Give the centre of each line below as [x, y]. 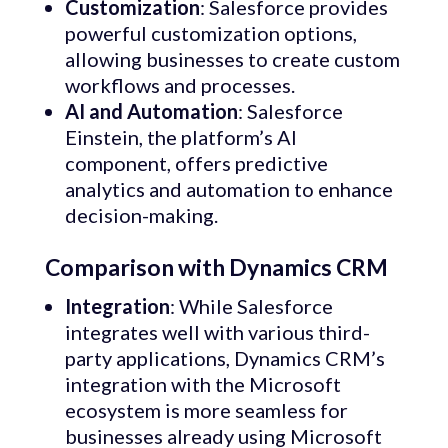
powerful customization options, [210, 33]
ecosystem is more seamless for [206, 410]
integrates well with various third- [217, 332]
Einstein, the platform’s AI [180, 137]
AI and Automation [151, 111]
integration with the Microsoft [202, 384]
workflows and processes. [179, 85]
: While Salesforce [251, 306]
